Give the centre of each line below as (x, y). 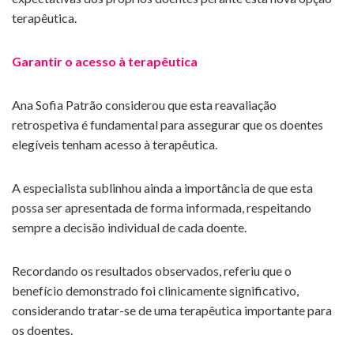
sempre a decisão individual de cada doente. (129, 228)
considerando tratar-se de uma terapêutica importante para (172, 311)
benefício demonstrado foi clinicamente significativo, (155, 291)
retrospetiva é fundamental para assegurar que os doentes (168, 125)
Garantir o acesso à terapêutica (105, 62)
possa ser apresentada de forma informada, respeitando (162, 208)
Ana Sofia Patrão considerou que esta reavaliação (144, 105)
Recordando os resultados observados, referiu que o (152, 271)
